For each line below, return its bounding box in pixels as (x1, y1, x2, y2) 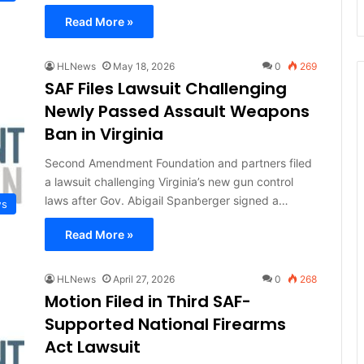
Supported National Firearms (44, 312, 286, 336)
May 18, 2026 (112, 59, 175, 72)
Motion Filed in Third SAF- (44, 289, 251, 313)
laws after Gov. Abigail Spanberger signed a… (44, 193, 288, 207)
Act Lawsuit (44, 335, 141, 358)
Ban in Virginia (44, 122, 163, 145)
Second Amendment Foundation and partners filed (44, 155, 312, 170)
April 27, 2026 (112, 272, 175, 285)
